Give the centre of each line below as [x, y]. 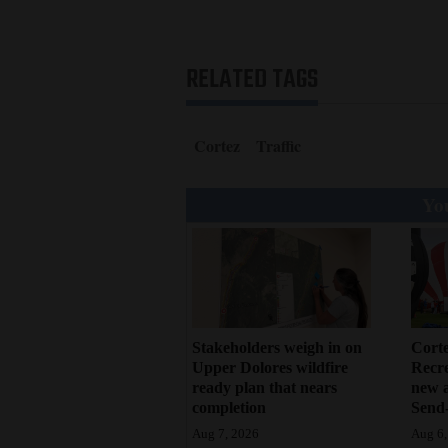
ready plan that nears [264, 388]
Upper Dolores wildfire [270, 368]
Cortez [217, 145]
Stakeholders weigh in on [277, 348]
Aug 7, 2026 [225, 434]
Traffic [278, 145]
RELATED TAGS [252, 79]
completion [229, 408]
